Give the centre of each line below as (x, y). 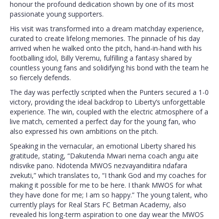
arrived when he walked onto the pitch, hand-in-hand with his (106, 48)
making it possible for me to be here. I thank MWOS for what (106, 185)
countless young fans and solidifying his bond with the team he (109, 68)
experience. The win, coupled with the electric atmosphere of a (109, 112)
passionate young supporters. (57, 14)
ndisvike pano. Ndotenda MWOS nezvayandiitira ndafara (99, 166)
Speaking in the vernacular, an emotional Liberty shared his (103, 146)
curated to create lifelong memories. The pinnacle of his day (105, 39)
